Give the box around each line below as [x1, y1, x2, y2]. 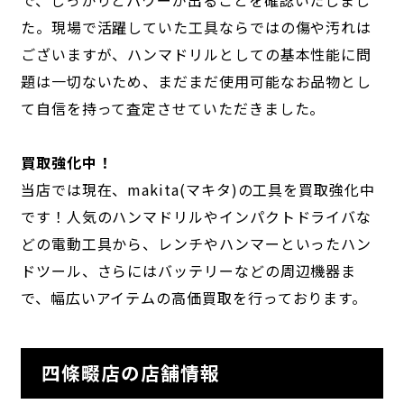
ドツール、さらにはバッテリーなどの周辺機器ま [20, 260, 357, 282]
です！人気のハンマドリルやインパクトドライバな [20, 206, 372, 228]
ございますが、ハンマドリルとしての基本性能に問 [20, 43, 372, 66]
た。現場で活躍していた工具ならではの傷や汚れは [20, 16, 372, 39]
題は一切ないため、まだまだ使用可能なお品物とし [20, 70, 372, 93]
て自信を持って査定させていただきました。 [20, 97, 326, 120]
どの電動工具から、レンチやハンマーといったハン [20, 233, 372, 255]
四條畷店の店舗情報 [41, 359, 221, 387]
